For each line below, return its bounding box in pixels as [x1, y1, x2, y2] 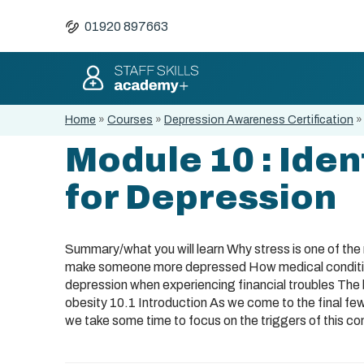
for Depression [65, 179, 336, 216]
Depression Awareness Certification [164, 114, 353, 126]
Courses [107, 114, 153, 126]
